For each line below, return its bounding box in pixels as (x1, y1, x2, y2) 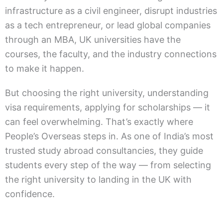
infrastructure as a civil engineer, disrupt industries (5, 5, 217, 16)
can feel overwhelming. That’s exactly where (5, 116, 193, 127)
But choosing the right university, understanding (5, 87, 209, 98)
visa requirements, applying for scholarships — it (5, 102, 210, 112)
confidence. (5, 188, 55, 199)
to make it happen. (5, 63, 84, 74)
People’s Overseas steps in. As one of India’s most (5, 130, 214, 141)
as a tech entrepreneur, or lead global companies (5, 19, 211, 30)
